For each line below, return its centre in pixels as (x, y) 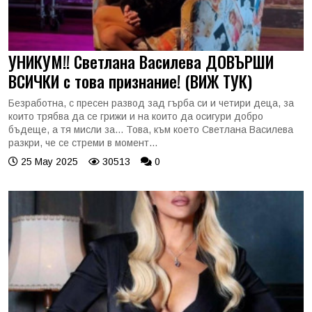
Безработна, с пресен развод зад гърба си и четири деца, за (151, 103)
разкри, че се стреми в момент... (83, 142)
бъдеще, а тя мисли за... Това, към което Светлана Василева (151, 129)
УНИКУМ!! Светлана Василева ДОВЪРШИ (141, 61)
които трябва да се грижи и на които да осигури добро (136, 116)
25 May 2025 (48, 161)
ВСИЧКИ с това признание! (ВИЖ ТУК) (130, 81)
